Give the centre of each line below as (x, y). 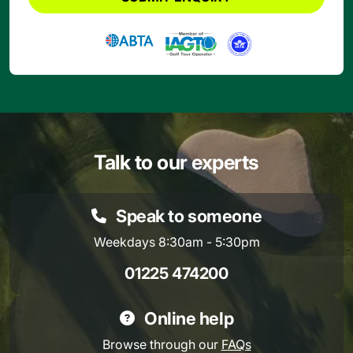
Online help (187, 319)
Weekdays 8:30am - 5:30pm (176, 242)
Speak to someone (187, 216)
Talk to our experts (176, 163)
